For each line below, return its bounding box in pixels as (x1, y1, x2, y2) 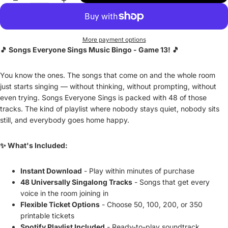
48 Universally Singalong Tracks (20, 178, 132, 187)
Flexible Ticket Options (20, 200, 100, 209)
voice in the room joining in (20, 189, 108, 198)
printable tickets (20, 211, 74, 220)
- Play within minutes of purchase (82, 166, 194, 176)
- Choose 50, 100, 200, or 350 (100, 200, 203, 209)
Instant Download (20, 166, 82, 176)
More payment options (82, 36, 146, 44)
